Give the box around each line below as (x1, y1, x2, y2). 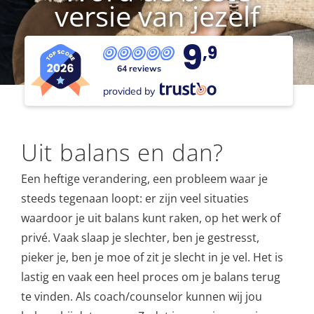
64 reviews (116, 62, 161, 74)
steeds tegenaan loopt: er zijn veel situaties (20, 190, 249, 206)
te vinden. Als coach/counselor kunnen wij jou (20, 288, 262, 304)
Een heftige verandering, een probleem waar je (20, 170, 268, 186)
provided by (103, 85, 156, 97)
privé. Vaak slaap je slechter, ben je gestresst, (20, 229, 259, 245)
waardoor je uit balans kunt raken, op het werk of (20, 210, 280, 226)
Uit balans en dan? (20, 137, 224, 168)
